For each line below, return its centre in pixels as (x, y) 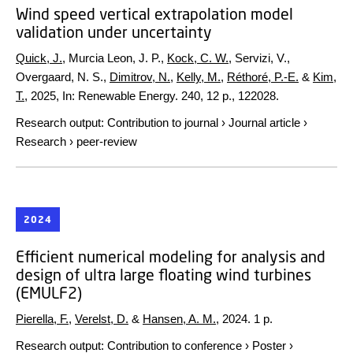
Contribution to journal (163, 122)
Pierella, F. (42, 319)
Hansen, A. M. (179, 319)
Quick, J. (39, 58)
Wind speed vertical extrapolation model (154, 13)
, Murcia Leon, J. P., (115, 58)
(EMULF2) (49, 293)
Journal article (264, 122)
